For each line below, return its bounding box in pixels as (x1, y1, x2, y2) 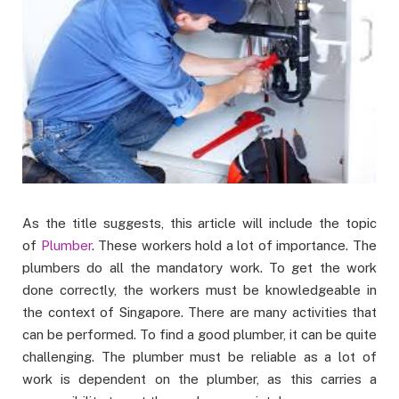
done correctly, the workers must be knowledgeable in (22, 282, 377, 298)
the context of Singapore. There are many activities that (22, 305, 377, 321)
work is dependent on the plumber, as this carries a (22, 371, 377, 387)
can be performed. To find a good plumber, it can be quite (22, 327, 377, 343)
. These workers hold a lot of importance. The (91, 238, 378, 254)
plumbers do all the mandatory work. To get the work (22, 260, 377, 276)
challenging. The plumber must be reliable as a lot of (22, 349, 377, 365)
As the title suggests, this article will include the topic (22, 216, 377, 232)
